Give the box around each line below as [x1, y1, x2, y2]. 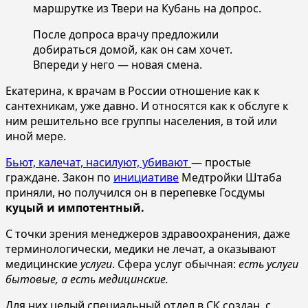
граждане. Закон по [5, 169, 113, 185]
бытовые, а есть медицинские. [5, 271, 168, 287]
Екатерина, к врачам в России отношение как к [5, 82, 259, 98]
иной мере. [5, 128, 66, 144]
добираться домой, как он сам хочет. [33, 41, 232, 57]
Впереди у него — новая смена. [33, 56, 202, 72]
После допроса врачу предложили [33, 26, 219, 42]
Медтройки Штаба [179, 169, 282, 185]
